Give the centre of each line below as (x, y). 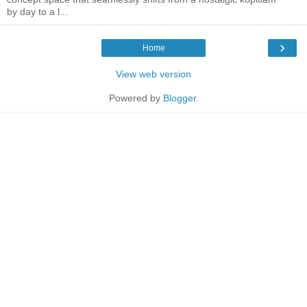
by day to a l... (37, 12)
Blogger (179, 98)
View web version (153, 74)
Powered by (136, 98)
